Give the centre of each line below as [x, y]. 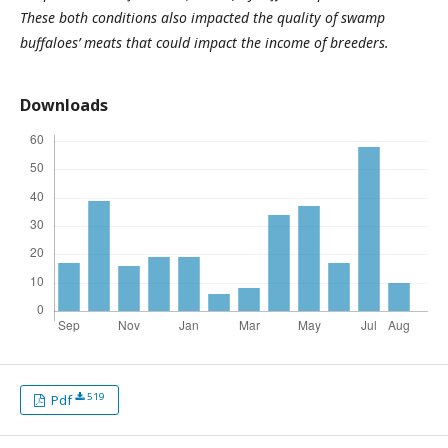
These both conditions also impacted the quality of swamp [202, 18]
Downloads [64, 105]
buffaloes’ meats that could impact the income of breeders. [204, 43]
